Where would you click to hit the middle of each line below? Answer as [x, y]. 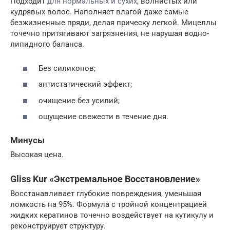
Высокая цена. [37, 155]
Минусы [27, 140]
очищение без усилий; [79, 100]
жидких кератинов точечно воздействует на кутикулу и [112, 215]
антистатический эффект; [85, 84]
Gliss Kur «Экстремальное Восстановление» [105, 179]
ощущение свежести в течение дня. [103, 117]
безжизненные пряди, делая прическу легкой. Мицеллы [113, 23]
